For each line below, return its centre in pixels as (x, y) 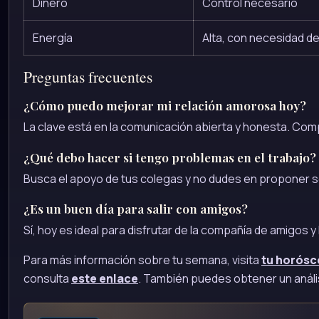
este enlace (105, 278)
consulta (47, 278)
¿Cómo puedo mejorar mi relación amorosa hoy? (165, 105)
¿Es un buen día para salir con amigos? (136, 208)
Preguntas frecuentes (88, 77)
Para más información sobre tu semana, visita (142, 260)
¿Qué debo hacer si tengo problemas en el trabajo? (170, 157)
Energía (53, 37)
